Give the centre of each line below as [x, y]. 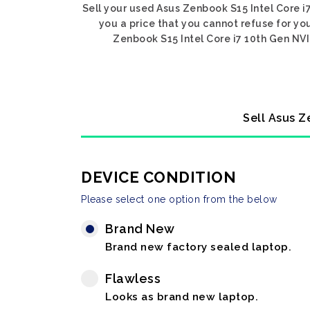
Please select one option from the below [179, 199]
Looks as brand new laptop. [182, 297]
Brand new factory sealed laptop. [198, 247]
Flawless [133, 279]
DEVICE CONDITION [158, 177]
